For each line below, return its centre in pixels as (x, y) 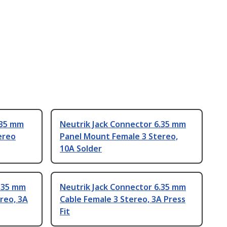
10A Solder (81, 149)
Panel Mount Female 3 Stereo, (119, 137)
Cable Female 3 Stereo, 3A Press (123, 199)
